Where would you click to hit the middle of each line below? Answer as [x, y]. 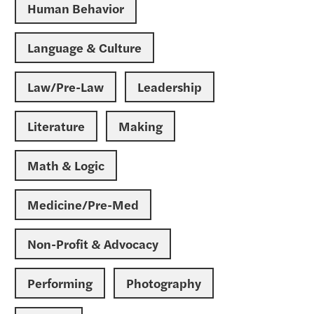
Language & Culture [84, 47]
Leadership [170, 87]
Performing [60, 283]
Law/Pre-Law [66, 87]
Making [141, 126]
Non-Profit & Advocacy [93, 244]
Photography [164, 283]
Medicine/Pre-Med [83, 204]
